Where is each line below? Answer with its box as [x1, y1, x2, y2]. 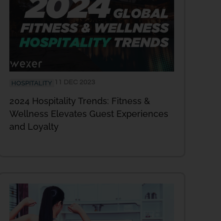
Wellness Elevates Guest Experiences [9, 108, 168, 119]
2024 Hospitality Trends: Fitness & [9, 95, 150, 106]
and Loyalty [9, 121, 59, 132]
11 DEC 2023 [54, 78, 95, 86]
